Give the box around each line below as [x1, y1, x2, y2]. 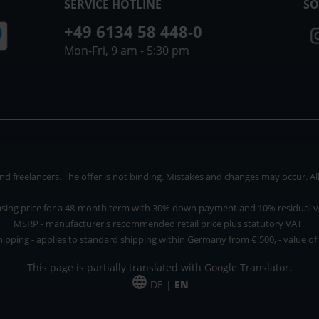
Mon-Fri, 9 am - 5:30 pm [63, 42, 189, 58]
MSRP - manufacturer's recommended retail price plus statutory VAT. [13, 216, 306, 230]
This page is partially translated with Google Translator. [27, 260, 292, 274]
